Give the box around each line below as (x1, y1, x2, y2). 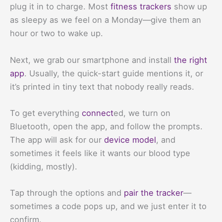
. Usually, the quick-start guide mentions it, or (24, 68, 203, 78)
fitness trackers (111, 1, 171, 12)
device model (104, 134, 156, 145)
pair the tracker (124, 188, 183, 198)
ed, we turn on (113, 108, 170, 118)
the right (174, 55, 207, 65)
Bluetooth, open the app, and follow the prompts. (10, 121, 203, 131)
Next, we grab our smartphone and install (10, 55, 174, 65)
